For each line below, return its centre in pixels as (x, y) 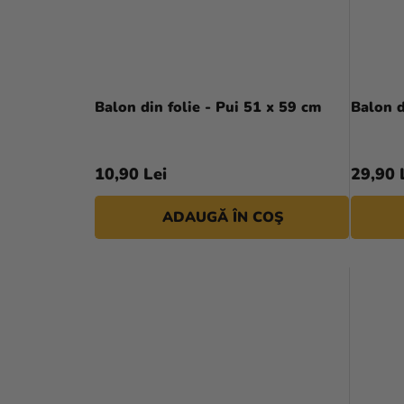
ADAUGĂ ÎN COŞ (222, 218)
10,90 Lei (131, 174)
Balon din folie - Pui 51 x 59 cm (208, 108)
